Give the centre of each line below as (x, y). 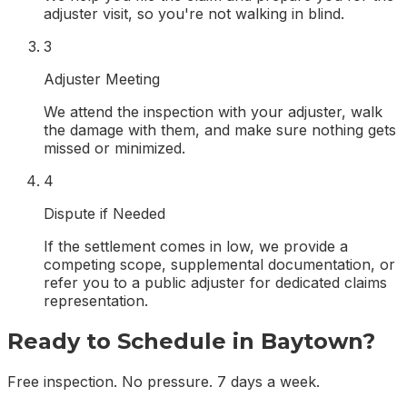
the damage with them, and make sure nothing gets (220, 130)
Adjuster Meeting (102, 79)
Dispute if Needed (104, 214)
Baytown (312, 342)
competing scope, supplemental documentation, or (219, 265)
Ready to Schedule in (134, 342)
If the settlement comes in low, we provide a (196, 247)
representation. (96, 301)
